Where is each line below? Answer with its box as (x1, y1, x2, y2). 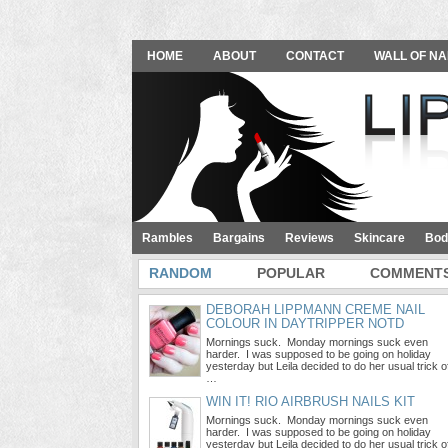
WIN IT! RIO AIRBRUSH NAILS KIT (206, 394, 415, 409)
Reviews (285, 231, 334, 245)
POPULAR (257, 265, 325, 281)
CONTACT (286, 49, 344, 63)
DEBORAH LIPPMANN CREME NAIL (206, 302, 425, 317)
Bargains (213, 231, 265, 245)
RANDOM (149, 265, 212, 281)
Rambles (142, 231, 193, 245)
